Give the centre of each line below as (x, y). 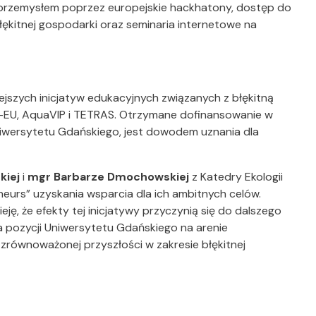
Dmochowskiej (148, 177)
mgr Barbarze (66, 177)
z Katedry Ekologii (236, 177)
